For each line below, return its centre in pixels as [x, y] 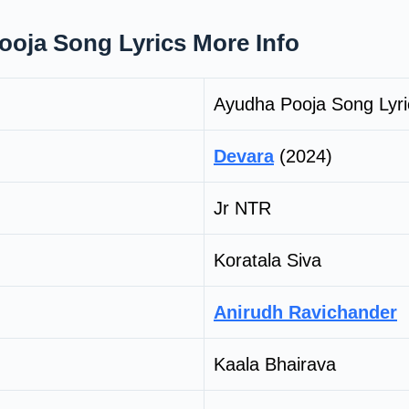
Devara [244, 156]
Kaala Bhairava [275, 364]
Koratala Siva [267, 260]
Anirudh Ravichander [305, 312]
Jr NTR [242, 208]
